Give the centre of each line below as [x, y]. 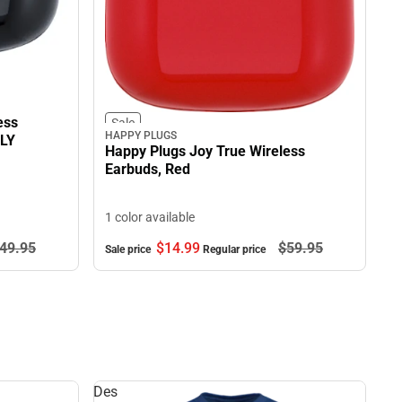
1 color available [150, 217]
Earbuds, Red [148, 169]
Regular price [236, 249]
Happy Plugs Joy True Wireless [205, 151]
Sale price [129, 249]
